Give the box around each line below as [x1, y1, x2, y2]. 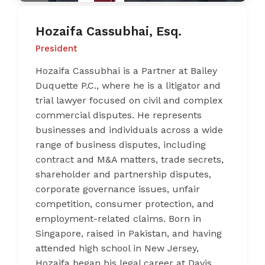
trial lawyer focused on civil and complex [35, 95, 223, 106]
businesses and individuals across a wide [35, 124, 223, 136]
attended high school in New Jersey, [35, 243, 199, 254]
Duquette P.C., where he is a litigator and [35, 80, 221, 92]
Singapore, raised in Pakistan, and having [35, 228, 222, 240]
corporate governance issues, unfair [35, 183, 200, 195]
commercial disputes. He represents [35, 109, 202, 121]
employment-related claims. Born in [35, 213, 201, 225]
